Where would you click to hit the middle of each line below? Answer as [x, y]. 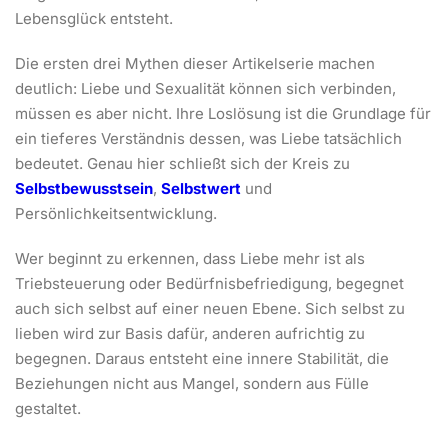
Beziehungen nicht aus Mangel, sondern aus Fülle [192, 383]
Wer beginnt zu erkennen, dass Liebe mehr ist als [190, 258]
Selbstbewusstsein [84, 188]
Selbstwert [201, 188]
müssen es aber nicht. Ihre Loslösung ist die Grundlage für [223, 113]
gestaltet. [48, 408]
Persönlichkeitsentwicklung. [116, 213]
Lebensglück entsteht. [94, 18]
